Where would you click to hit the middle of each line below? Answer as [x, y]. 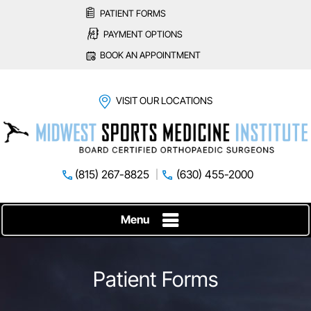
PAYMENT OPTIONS [143, 34]
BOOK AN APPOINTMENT [150, 55]
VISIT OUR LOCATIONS [164, 100]
